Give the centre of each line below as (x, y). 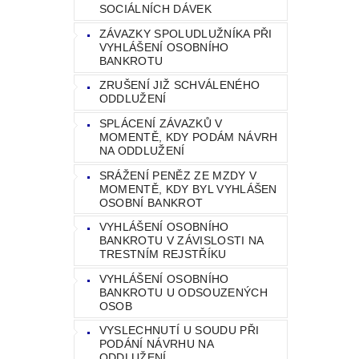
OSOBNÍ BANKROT (151, 202)
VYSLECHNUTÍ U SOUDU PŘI (179, 331)
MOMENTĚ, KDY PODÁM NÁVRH (188, 137)
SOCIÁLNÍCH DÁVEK (155, 9)
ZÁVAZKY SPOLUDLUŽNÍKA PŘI (186, 33)
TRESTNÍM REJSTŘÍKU (163, 254)
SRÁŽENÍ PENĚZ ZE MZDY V (178, 175)
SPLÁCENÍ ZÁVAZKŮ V (161, 123)
